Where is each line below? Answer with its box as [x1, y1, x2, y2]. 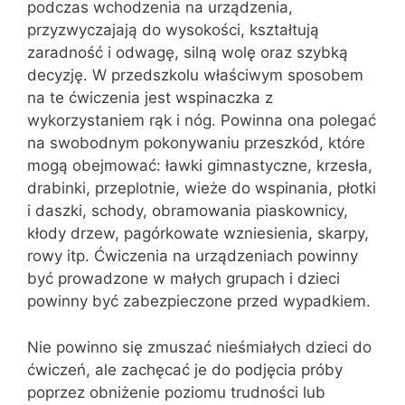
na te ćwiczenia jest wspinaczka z [27, 89, 273, 107]
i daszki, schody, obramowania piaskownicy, [27, 202, 348, 220]
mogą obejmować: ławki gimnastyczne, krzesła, [27, 156, 372, 174]
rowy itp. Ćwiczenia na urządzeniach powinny [27, 247, 358, 265]
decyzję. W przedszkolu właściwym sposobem [27, 66, 363, 84]
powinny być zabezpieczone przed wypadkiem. [27, 292, 371, 310]
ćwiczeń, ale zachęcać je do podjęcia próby [27, 360, 343, 379]
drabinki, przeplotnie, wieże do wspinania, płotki [27, 179, 376, 197]
